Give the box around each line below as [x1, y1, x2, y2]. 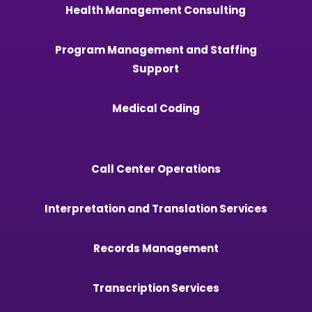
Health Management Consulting [65, 2, 247, 17]
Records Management [93, 240, 219, 256]
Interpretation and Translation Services [44, 201, 267, 216]
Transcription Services [92, 280, 219, 295]
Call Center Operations [91, 161, 221, 176]
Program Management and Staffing [54, 42, 257, 57]
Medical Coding [111, 100, 200, 116]
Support [132, 61, 180, 76]
